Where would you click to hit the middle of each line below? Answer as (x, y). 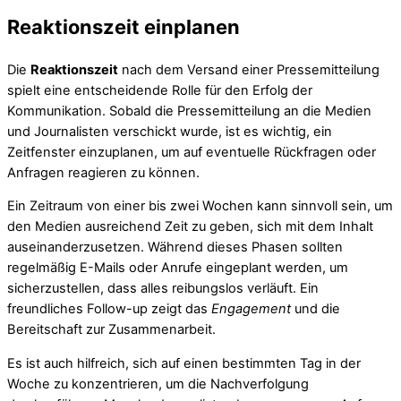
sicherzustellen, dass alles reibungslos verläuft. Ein (163, 289)
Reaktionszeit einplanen (124, 27)
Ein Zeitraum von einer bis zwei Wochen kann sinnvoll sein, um (200, 206)
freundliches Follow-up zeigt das (109, 309)
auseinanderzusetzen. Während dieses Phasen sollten (175, 247)
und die (316, 309)
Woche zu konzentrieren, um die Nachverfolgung (158, 384)
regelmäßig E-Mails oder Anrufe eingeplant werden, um (178, 268)
